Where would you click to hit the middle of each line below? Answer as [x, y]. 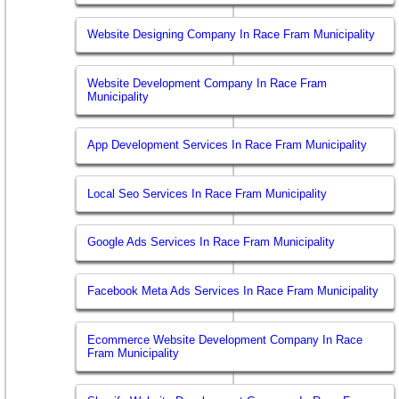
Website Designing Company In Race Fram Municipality [232, 35]
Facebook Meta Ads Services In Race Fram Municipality [233, 291]
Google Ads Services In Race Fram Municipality [212, 242]
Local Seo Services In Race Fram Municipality [208, 193]
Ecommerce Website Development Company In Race [225, 339]
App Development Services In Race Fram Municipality [228, 145]
